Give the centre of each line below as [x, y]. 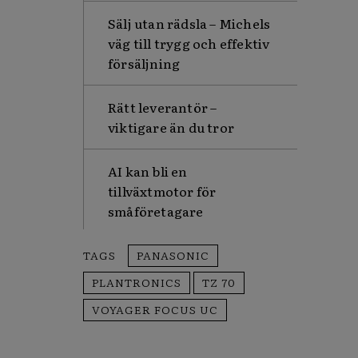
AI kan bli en [148, 171]
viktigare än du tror [171, 127]
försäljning [144, 63]
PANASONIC [173, 255]
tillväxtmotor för [162, 191]
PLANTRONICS [137, 282]
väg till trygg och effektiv [189, 43]
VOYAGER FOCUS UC [155, 309]
